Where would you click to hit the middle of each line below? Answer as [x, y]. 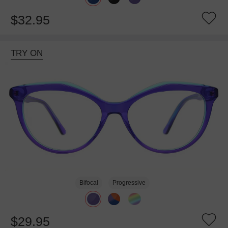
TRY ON [26, 53]
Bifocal [89, 183]
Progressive [129, 183]
